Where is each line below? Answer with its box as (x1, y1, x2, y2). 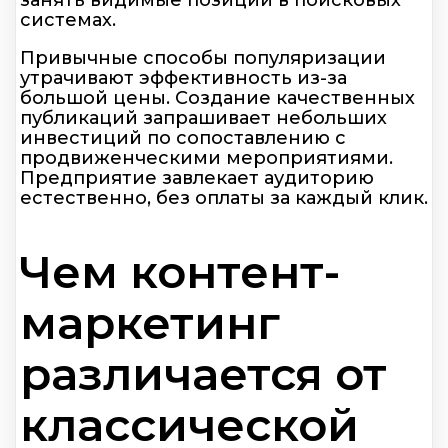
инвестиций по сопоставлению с (20, 127, 346, 150)
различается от (20, 345, 387, 401)
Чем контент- (20, 243, 340, 299)
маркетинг (20, 294, 280, 350)
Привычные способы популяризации (20, 47, 386, 70)
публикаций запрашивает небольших (20, 107, 387, 130)
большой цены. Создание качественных (20, 87, 415, 110)
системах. (20, 9, 116, 32)
